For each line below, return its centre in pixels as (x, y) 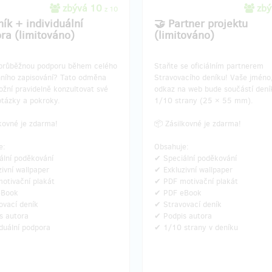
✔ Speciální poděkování (195, 158)
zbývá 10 (82, 8)
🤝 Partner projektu (201, 24)
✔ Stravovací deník (188, 204)
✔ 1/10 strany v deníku (196, 227)
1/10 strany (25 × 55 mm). (204, 100)
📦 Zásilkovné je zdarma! (198, 124)
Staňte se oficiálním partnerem (209, 66)
